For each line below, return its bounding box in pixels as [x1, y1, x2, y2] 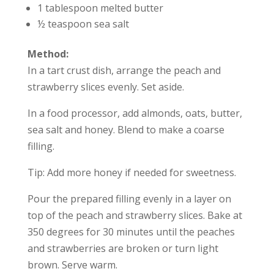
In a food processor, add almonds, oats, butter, [27, 106, 242, 120]
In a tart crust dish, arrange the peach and [27, 63, 221, 77]
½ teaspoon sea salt [37, 17, 129, 31]
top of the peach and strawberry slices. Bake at [27, 208, 242, 222]
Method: [27, 46, 68, 61]
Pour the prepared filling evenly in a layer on [27, 191, 231, 206]
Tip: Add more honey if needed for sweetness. [27, 165, 236, 179]
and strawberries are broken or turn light [27, 241, 218, 255]
